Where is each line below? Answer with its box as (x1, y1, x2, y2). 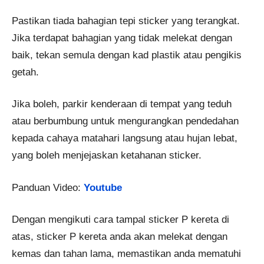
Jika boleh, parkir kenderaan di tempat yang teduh (12, 98, 232, 110)
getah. (12, 66, 39, 78)
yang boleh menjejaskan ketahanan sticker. (12, 150, 202, 161)
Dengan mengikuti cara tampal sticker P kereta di (12, 214, 229, 226)
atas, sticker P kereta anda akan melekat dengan (12, 231, 227, 243)
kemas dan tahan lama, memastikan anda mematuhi (12, 248, 241, 260)
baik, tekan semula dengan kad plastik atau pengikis (12, 49, 242, 61)
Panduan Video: (12, 181, 84, 193)
